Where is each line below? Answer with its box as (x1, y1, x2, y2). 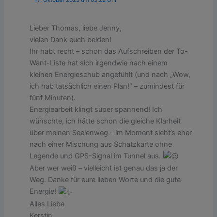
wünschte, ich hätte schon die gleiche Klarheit (30, 116, 181, 125)
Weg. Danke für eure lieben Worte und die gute (30, 175, 181, 185)
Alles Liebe (30, 199, 65, 208)
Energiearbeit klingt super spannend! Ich (30, 105, 163, 114)
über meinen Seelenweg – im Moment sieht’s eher (30, 128, 192, 137)
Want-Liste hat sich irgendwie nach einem (30, 58, 168, 67)
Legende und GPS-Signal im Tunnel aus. (30, 151, 163, 160)
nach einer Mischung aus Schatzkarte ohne (30, 139, 172, 149)
